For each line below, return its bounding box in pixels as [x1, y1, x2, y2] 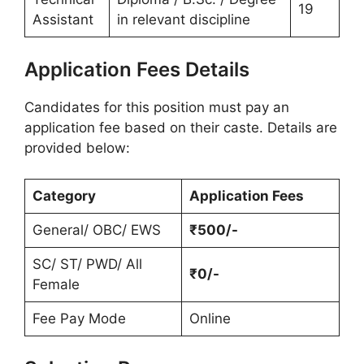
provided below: [24, 139, 130, 156]
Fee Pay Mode [32, 310, 126, 327]
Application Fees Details [24, 57, 249, 81]
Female [32, 276, 80, 292]
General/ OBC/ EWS [32, 222, 161, 238]
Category [32, 188, 96, 204]
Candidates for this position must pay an [24, 98, 289, 115]
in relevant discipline [116, 11, 250, 28]
